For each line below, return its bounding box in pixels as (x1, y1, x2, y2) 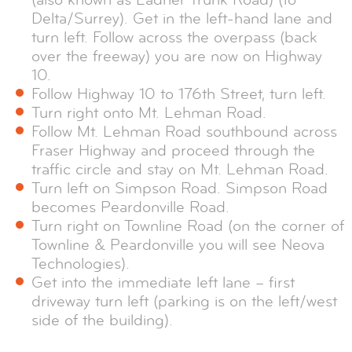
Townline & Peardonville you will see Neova (31, 235, 324, 255)
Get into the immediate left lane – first (31, 273, 295, 293)
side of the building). (31, 310, 173, 331)
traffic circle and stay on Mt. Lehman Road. (31, 159, 328, 180)
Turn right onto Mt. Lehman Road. (31, 103, 266, 123)
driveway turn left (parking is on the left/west (31, 291, 337, 312)
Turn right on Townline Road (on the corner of (31, 216, 344, 236)
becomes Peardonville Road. (31, 197, 229, 218)
